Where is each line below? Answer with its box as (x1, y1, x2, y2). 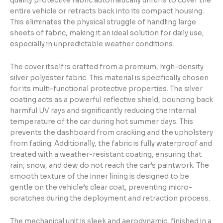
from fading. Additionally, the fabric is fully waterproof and (10, 139, 212, 148)
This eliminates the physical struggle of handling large (10, 17, 196, 26)
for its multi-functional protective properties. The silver (10, 84, 203, 93)
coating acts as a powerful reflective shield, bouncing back (10, 95, 213, 104)
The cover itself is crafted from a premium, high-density (10, 62, 204, 71)
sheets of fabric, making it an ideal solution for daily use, (10, 28, 204, 37)
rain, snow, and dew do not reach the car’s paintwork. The (10, 161, 209, 170)
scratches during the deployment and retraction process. (10, 194, 210, 203)
